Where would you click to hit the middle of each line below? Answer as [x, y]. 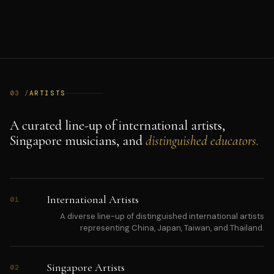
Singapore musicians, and [78, 141]
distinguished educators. [202, 141]
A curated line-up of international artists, [117, 126]
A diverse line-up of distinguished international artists [162, 217]
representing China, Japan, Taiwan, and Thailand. [172, 228]
